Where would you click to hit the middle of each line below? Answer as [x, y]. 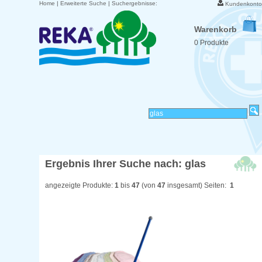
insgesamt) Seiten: [198, 186]
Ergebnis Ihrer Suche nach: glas [126, 164]
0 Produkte [211, 43]
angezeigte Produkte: [80, 186]
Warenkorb [215, 29]
